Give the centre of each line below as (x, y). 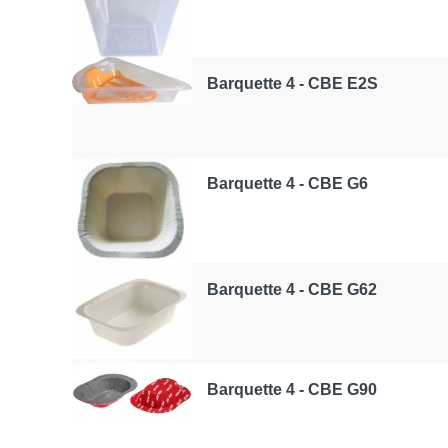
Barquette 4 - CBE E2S (292, 83)
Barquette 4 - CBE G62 (292, 289)
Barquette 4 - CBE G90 (292, 389)
